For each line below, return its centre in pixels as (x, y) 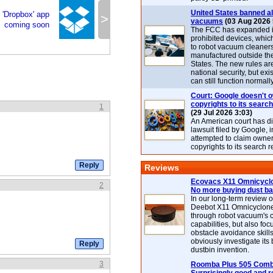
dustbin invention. (220, 250)
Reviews (162, 168)
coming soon (27, 25)
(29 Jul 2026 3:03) (222, 113)
